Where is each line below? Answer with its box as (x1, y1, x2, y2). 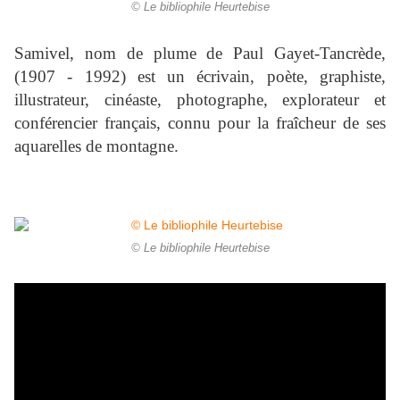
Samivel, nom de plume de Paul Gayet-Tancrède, (14, 44, 386, 63)
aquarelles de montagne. (14, 137, 179, 156)
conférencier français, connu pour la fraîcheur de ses (14, 113, 386, 133)
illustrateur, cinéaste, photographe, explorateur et (14, 90, 386, 110)
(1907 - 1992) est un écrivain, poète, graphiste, (14, 67, 386, 87)
